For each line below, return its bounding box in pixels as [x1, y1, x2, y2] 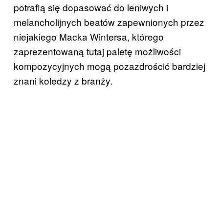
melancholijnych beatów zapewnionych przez [14, 15, 204, 28]
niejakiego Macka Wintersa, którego [14, 29, 164, 43]
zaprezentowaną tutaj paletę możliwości [14, 44, 181, 58]
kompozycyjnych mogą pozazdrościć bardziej [14, 59, 205, 72]
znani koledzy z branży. [14, 73, 112, 87]
